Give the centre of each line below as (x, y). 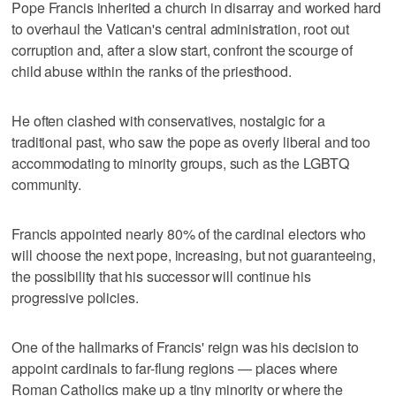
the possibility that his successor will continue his (162, 276)
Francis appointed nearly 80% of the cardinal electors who (189, 233)
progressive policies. (75, 297)
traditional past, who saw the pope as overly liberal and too (191, 141)
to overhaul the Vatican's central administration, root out (181, 28)
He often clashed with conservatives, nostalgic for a (169, 120)
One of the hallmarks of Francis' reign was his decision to (186, 346)
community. (46, 184)
